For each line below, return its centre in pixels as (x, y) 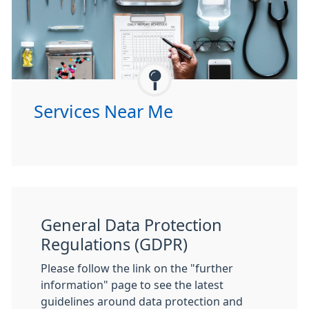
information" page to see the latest (132, 285)
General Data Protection (131, 225)
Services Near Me (103, 111)
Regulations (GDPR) (114, 244)
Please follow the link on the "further (137, 268)
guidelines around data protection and (142, 301)
